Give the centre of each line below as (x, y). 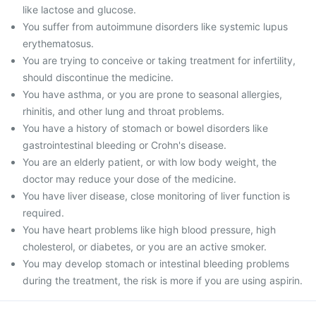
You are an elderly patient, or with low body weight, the (150, 162)
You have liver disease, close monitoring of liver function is (156, 196)
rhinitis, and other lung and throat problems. (123, 111)
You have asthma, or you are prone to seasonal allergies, (152, 94)
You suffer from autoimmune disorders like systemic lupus (155, 26)
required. (43, 213)
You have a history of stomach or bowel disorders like (145, 128)
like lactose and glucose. (79, 10)
